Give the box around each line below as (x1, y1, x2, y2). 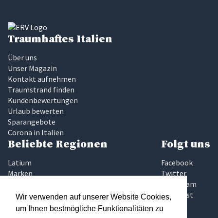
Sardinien (8, 179, 39, 189)
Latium (8, 158, 32, 168)
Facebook (161, 158, 193, 168)
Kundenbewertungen (8, 95, 78, 106)
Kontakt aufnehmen (8, 74, 76, 84)
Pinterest (161, 190, 193, 200)
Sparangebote (8, 117, 55, 127)
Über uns (8, 53, 37, 63)
